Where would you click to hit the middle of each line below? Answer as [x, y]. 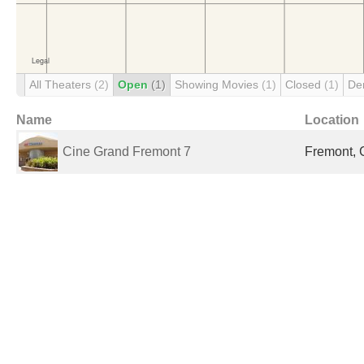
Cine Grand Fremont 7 [127, 152]
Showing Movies [218, 84]
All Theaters [62, 84]
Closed [305, 84]
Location [332, 120]
